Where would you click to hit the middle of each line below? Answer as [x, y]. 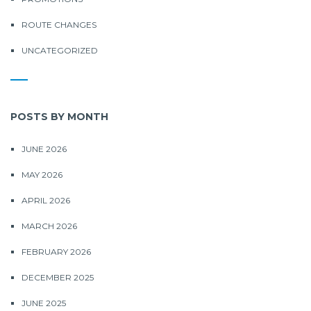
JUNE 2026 [44, 149]
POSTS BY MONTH [59, 117]
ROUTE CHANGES [59, 25]
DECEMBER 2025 [58, 277]
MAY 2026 [42, 175]
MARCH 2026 [49, 226]
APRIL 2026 [46, 200]
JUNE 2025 [44, 303]
